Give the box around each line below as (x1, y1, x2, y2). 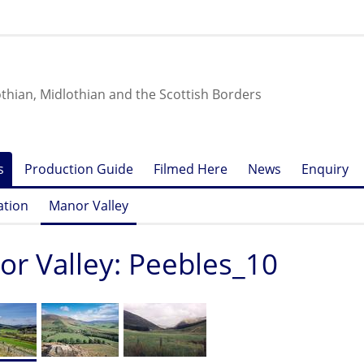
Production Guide (24, 160, 133, 178)
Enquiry (301, 160, 349, 178)
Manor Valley (49, 197, 128, 214)
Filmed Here (154, 160, 227, 178)
